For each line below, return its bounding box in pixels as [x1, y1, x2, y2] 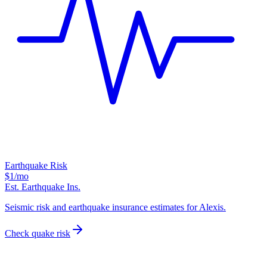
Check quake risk [5, 228, 70, 239]
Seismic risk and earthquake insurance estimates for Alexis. [5, 202, 226, 213]
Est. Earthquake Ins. [5, 182, 80, 193]
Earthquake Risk [5, 160, 67, 171]
